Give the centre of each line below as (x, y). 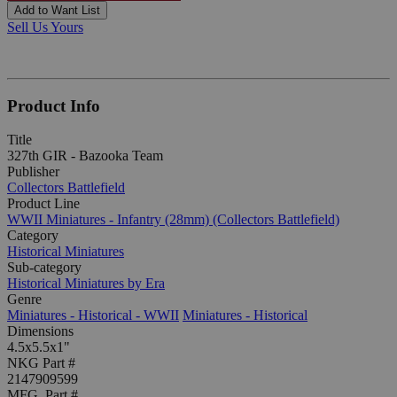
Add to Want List (57, 10)
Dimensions (40, 331)
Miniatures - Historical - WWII (93, 315)
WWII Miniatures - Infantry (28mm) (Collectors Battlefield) (173, 220)
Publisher (33, 172)
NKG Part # (41, 363)
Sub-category (44, 268)
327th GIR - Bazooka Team (85, 156)
